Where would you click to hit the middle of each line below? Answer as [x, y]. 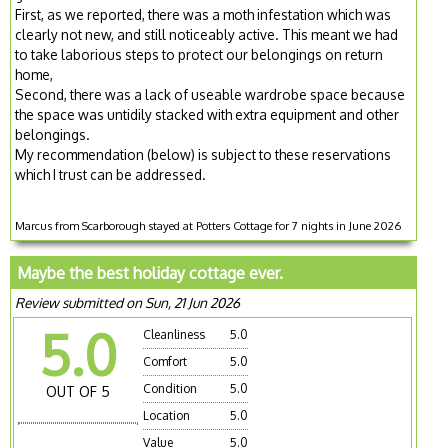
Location [167, 416]
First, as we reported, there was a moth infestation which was [203, 15]
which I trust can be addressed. [111, 175]
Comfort [165, 362]
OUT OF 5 [78, 392]
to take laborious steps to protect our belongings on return [199, 55]
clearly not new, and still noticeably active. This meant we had [207, 35]
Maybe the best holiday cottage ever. [150, 273]
